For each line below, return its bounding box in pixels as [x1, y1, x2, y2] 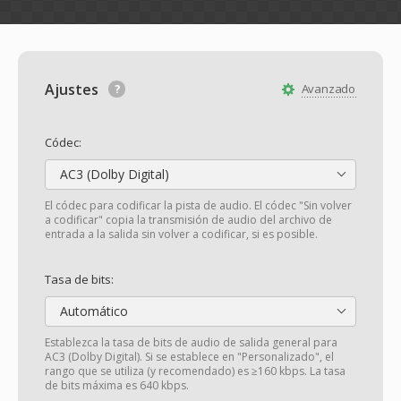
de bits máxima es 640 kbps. [45, 378, 189, 393]
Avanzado [301, 81, 355, 97]
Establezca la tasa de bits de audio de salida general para [45, 335, 337, 350]
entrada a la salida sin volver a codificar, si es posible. [45, 226, 318, 242]
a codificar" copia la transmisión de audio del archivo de [45, 212, 332, 227]
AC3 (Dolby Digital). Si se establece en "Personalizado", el [45, 349, 334, 364]
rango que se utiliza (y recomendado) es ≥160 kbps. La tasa [45, 363, 346, 379]
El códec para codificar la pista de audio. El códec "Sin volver [45, 198, 352, 213]
